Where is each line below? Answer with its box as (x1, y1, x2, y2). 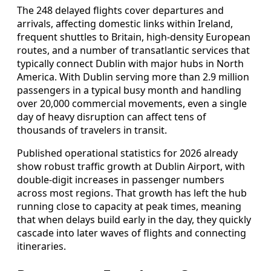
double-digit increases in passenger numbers (17, 172, 224, 186)
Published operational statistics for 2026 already (17, 146, 238, 160)
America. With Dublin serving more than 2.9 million (17, 70, 249, 83)
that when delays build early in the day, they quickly (17, 212, 251, 226)
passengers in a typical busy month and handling (17, 83, 241, 97)
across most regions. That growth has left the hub (17, 186, 247, 200)
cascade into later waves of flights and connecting (17, 226, 246, 240)
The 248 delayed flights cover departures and (17, 3, 224, 17)
